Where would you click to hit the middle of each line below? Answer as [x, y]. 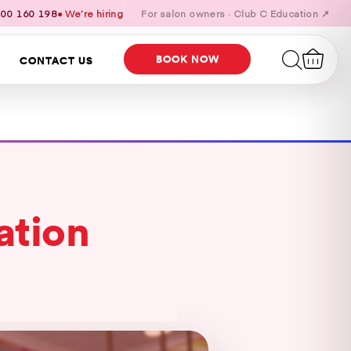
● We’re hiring [90, 13]
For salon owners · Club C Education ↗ [235, 13]
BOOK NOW [187, 59]
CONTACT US [56, 60]
